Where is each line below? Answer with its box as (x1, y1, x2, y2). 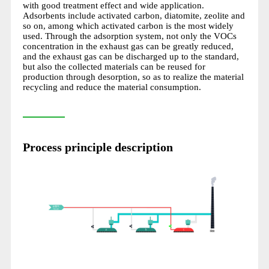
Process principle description (22, 140, 173, 154)
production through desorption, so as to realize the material (22, 71, 244, 82)
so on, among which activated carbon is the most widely (22, 20, 234, 31)
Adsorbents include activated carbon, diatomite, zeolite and (22, 10, 245, 20)
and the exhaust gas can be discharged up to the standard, (22, 51, 239, 61)
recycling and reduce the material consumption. (22, 82, 201, 92)
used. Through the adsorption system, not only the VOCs (22, 31, 237, 41)
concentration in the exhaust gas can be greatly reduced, (22, 41, 234, 51)
